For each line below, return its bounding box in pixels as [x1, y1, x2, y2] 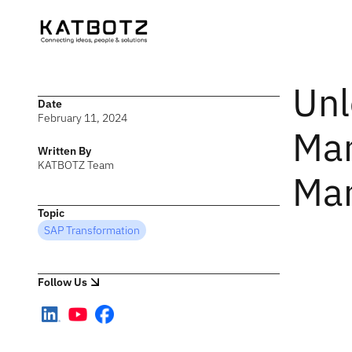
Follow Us [38, 275, 87, 289]
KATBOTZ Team [38, 158, 114, 172]
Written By [38, 144, 91, 158]
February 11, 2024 [38, 111, 127, 125]
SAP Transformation [44, 223, 140, 237]
